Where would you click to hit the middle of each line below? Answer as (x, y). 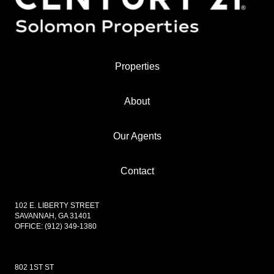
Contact (137, 171)
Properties (137, 67)
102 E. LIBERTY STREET (57, 206)
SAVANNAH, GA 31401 (53, 216)
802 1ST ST (34, 268)
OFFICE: (30, 227)
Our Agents (137, 136)
